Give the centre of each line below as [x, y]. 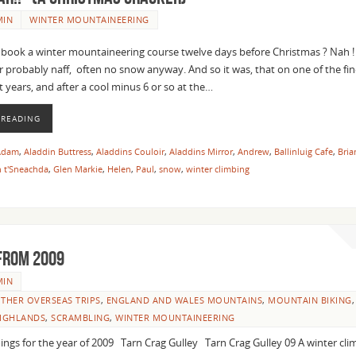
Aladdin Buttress [58, 151]
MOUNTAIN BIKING [310, 300]
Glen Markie [78, 168]
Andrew [253, 151]
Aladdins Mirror [201, 151]
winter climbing [218, 168]
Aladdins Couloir [130, 151]
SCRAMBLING [80, 317]
